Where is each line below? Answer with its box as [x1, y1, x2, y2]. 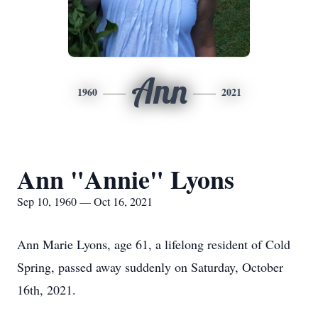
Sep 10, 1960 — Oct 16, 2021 [17, 194, 153, 209]
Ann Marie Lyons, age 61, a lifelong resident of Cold [17, 236, 290, 253]
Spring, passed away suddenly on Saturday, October [17, 258, 283, 275]
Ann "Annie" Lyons [17, 160, 234, 197]
